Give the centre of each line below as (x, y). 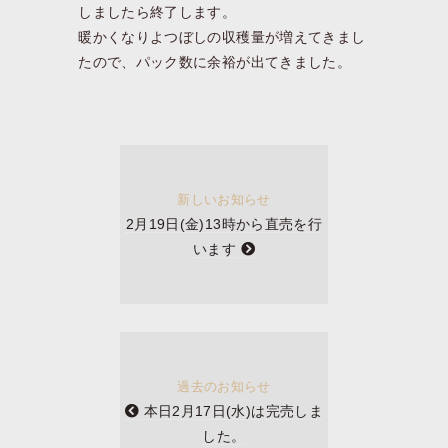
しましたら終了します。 (157, 11)
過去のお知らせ (224, 386)
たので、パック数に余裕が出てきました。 (214, 61)
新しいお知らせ (224, 199)
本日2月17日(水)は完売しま (231, 410)
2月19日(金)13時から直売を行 (224, 223)
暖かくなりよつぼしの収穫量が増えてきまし (222, 36)
